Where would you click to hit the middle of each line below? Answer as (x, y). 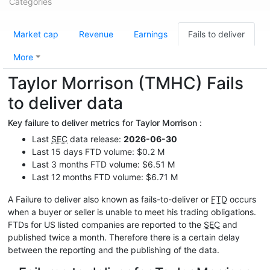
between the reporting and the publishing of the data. (114, 250)
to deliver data (65, 103)
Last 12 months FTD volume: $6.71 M (105, 177)
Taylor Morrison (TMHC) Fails (126, 83)
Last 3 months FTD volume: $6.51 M (103, 164)
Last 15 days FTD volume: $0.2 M (98, 152)
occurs (242, 199)
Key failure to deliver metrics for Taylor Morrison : (105, 123)
